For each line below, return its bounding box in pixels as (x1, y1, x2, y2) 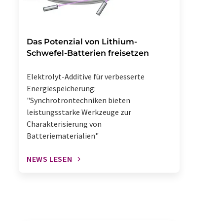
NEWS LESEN (27, 154, 73, 164)
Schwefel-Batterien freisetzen (27, 48, 149, 58)
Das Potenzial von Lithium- (27, 37, 137, 46)
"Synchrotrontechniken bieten (27, 95, 130, 105)
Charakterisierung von (27, 119, 102, 129)
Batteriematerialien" (27, 131, 99, 141)
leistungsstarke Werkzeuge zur (27, 107, 131, 117)
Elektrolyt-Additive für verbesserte (27, 72, 145, 81)
